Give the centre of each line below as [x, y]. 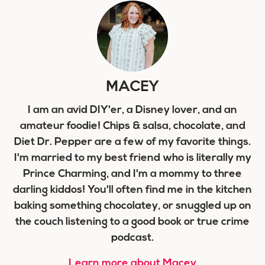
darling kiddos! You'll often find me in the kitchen [132, 190]
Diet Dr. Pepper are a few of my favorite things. [132, 142]
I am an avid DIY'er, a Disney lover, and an [132, 110]
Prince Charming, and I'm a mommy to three [132, 174]
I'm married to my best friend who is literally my [132, 158]
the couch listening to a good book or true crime [132, 222]
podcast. [132, 238]
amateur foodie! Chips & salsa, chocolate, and [132, 126]
